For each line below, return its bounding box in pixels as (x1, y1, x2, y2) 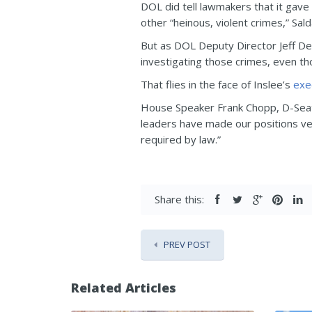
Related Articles (71, 279, 176, 296)
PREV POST (164, 238, 210, 251)
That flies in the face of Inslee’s (141, 77, 293, 91)
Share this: (155, 192, 204, 206)
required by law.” (141, 132, 221, 146)
